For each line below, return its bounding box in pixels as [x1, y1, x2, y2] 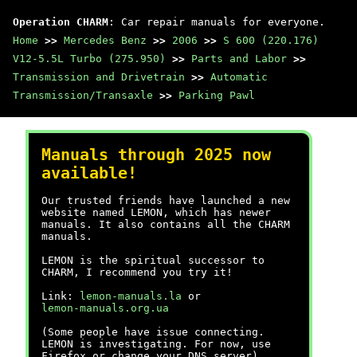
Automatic [210, 71, 268, 83]
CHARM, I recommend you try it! [41, 266, 233, 278]
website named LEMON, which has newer [41, 206, 271, 218]
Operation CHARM [13, 16, 108, 28]
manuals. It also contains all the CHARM [41, 218, 290, 230]
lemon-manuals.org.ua [41, 302, 169, 314]
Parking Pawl [178, 89, 255, 101]
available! [41, 164, 137, 182]
